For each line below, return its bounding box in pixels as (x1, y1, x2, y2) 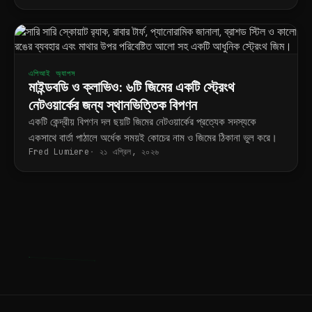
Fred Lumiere (29, 146, 89, 157)
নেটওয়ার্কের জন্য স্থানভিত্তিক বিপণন (29, 97, 197, 114)
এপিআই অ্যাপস (29, 68, 76, 78)
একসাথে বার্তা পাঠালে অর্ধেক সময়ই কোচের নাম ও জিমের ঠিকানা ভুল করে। (29, 131, 277, 145)
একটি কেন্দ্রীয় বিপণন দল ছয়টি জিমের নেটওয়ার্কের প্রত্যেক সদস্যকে (29, 115, 256, 129)
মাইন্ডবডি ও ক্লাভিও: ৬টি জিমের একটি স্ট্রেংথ (29, 79, 235, 95)
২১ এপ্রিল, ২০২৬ (100, 146, 159, 157)
